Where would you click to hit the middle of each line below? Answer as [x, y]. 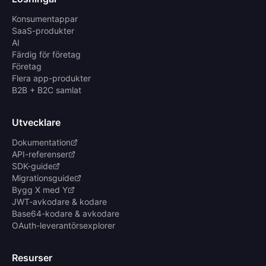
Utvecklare [36, 122]
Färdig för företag [46, 54]
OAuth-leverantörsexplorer [64, 225]
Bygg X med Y [40, 190]
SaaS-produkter [43, 31]
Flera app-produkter [51, 78]
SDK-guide [32, 166]
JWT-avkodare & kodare [59, 202]
